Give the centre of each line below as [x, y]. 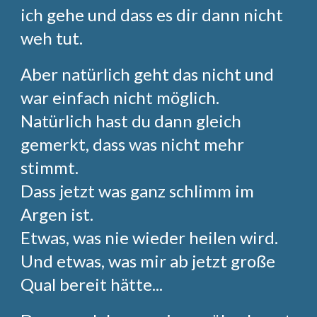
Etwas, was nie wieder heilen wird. [150, 237]
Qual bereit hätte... [92, 284]
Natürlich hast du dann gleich [131, 121]
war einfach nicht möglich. [120, 97]
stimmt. [50, 167]
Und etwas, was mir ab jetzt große [148, 261]
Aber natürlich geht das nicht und [148, 74]
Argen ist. [57, 214]
